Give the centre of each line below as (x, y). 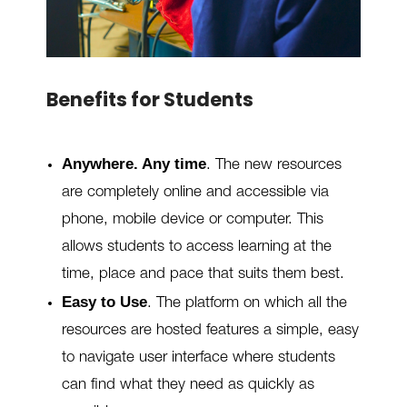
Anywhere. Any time (134, 164)
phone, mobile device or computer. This (192, 221)
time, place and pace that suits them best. (203, 275)
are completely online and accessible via (195, 194)
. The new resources (273, 166)
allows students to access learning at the (196, 248)
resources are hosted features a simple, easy (210, 332)
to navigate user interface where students (198, 359)
